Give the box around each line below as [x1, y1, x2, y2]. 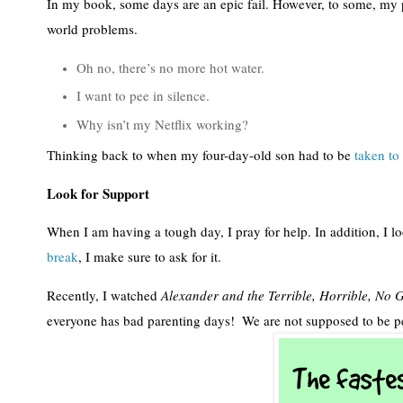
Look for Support [47, 183, 149, 203]
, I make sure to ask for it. [78, 247, 229, 266]
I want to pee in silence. [76, 86, 210, 105]
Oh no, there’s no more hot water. [76, 58, 264, 76]
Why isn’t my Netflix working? [76, 114, 248, 133]
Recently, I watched [47, 286, 161, 305]
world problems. [47, 20, 138, 39]
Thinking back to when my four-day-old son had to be [47, 146, 354, 165]
